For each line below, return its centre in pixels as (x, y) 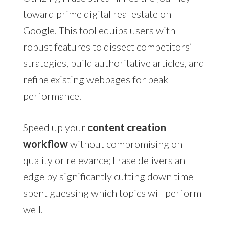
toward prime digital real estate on (97, 14)
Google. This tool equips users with (99, 30)
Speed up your (55, 127)
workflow (45, 143)
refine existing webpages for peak (95, 79)
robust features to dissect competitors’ (107, 46)
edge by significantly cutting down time (108, 176)
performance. (52, 95)
